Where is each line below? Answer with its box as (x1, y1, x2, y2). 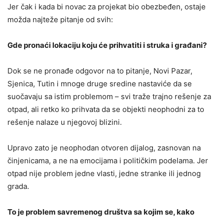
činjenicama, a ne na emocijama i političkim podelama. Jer (7, 156, 208, 166)
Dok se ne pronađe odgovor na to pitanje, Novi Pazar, (7, 66, 192, 76)
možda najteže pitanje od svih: (7, 15, 113, 25)
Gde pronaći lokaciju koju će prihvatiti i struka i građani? (7, 40, 207, 50)
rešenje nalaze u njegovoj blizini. (7, 117, 122, 127)
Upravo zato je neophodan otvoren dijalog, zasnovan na (7, 143, 201, 153)
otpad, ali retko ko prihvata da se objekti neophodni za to (7, 105, 204, 114)
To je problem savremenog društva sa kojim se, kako (7, 207, 194, 217)
